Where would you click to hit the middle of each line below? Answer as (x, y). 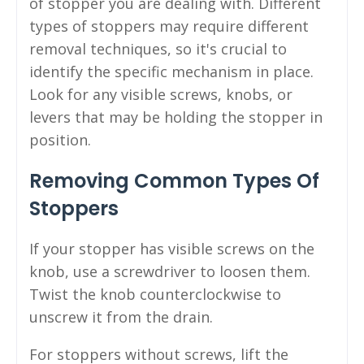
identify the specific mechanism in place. (171, 71)
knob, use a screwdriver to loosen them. (170, 271)
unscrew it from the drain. (121, 316)
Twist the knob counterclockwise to (155, 294)
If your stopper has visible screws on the (172, 248)
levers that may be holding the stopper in (176, 117)
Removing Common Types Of (174, 180)
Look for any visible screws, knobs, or (161, 94)
